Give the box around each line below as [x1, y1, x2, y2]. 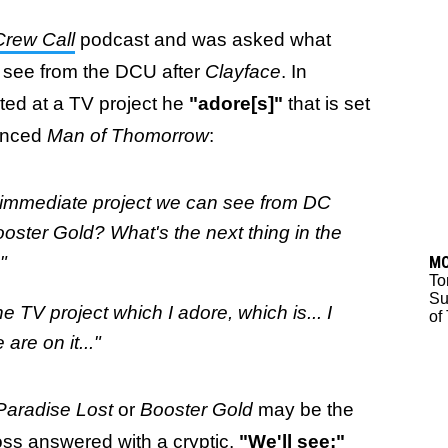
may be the [258, 398, 354, 420]
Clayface [205, 61, 281, 82]
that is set [288, 93, 370, 114]
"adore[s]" [189, 93, 288, 114]
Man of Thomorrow [47, 125, 209, 146]
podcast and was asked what [80, 29, 331, 50]
